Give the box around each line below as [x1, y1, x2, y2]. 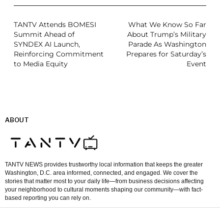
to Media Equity [13, 59, 68, 68]
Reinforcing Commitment [13, 49, 104, 58]
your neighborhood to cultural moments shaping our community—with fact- [5, 186, 203, 193]
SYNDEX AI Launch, [13, 39, 80, 49]
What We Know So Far [128, 20, 207, 29]
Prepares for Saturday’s [126, 49, 207, 58]
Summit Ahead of [13, 29, 75, 39]
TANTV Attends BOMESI [13, 20, 96, 29]
